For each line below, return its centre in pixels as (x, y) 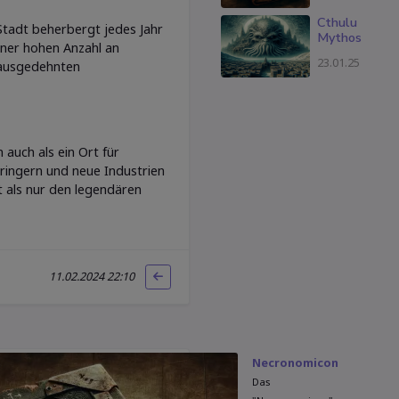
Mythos (339, 37)
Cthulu (337, 22)
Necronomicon (296, 363)
